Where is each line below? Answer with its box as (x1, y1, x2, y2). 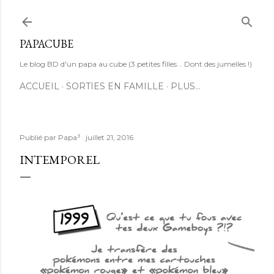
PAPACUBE (20, 37, 73, 51)
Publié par (20, 133, 58, 142)
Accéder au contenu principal (65, 7, 209, 23)
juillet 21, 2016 (86, 133, 133, 142)
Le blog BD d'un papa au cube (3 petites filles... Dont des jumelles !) (20, 59, 252, 68)
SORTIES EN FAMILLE (66, 81, 164, 92)
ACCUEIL (20, 81, 59, 92)
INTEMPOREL (20, 152, 100, 168)
